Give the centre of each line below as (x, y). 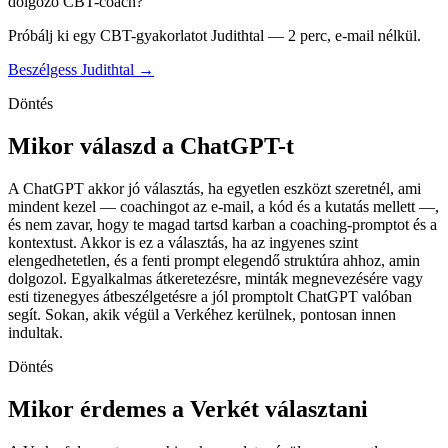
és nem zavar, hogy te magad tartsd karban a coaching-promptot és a (222, 224)
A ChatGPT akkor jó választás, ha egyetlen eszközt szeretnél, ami (214, 188)
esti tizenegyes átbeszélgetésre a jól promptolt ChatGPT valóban (210, 296)
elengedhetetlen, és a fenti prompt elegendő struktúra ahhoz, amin (214, 260)
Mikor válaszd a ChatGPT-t (151, 146)
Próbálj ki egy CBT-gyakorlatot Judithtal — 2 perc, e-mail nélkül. (214, 36)
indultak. (35, 332)
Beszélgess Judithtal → (81, 70)
